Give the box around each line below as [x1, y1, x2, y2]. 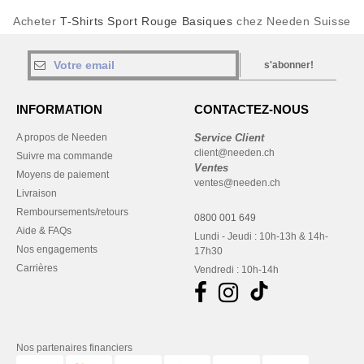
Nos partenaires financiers [16, 342, 132, 353]
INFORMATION [16, 102, 102, 116]
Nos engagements [16, 244, 97, 255]
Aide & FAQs [16, 225, 71, 236]
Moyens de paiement [16, 169, 109, 180]
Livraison [16, 188, 57, 199]
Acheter [13, 15, 60, 28]
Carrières [16, 262, 58, 274]
